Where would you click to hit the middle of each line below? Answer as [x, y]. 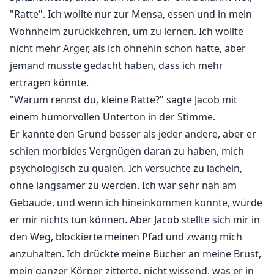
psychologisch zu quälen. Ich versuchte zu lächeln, [126, 168]
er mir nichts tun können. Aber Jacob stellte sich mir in [135, 220]
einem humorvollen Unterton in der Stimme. [113, 117]
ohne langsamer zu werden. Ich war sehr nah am [123, 186]
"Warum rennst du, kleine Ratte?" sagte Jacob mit [124, 100]
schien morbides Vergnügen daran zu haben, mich [127, 151]
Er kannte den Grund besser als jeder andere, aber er [133, 134]
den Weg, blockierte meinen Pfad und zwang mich [126, 237]
